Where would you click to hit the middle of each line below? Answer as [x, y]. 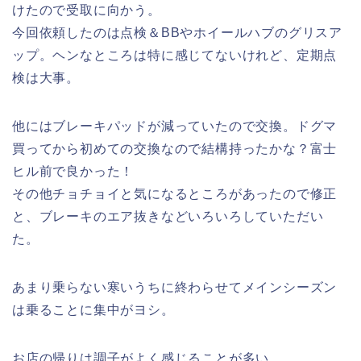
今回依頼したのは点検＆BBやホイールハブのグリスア [177, 33]
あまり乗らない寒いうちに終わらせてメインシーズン [175, 288]
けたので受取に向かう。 [87, 10]
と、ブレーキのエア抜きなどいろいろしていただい [168, 217]
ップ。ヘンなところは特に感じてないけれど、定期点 [175, 56]
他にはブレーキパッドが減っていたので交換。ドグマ [175, 127]
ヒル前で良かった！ [73, 172]
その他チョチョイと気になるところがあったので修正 [175, 194]
